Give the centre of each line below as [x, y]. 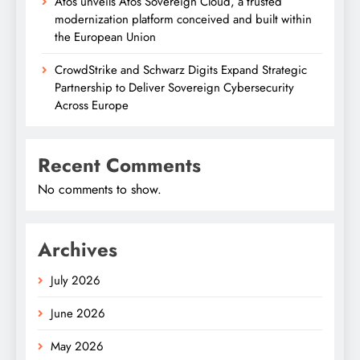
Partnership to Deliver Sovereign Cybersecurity [174, 87]
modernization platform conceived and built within [183, 19]
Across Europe [92, 105]
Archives [78, 249]
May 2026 [77, 346]
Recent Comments [119, 165]
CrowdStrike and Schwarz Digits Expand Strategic [181, 70]
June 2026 [78, 313]
